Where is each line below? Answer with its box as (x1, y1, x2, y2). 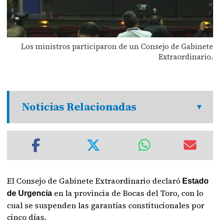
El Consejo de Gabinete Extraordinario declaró (7, 175, 183, 186)
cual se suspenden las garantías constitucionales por (7, 200, 205, 211)
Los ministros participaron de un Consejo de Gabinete (21, 41, 213, 52)
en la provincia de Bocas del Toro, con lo (52, 188, 204, 198)
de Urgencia (7, 189, 53, 197)
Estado (182, 177, 209, 185)
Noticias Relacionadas (22, 99, 137, 114)
